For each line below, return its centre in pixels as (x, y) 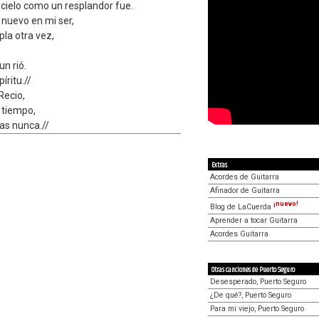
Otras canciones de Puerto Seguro (253, 270)
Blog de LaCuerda (242, 206)
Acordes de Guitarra (245, 177)
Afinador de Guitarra (245, 190)
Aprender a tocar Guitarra (254, 220)
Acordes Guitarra (239, 234)
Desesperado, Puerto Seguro (258, 281)
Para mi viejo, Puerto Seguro (257, 308)
